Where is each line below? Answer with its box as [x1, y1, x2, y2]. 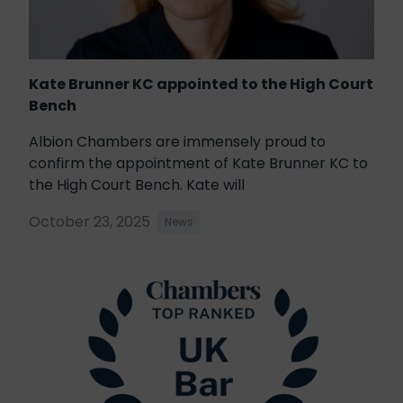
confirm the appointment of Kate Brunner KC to [29, 152, 368, 174]
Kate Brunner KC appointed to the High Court [29, 73, 373, 94]
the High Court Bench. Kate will [29, 174, 245, 195]
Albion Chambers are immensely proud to [29, 130, 326, 152]
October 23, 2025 [29, 210, 150, 232]
